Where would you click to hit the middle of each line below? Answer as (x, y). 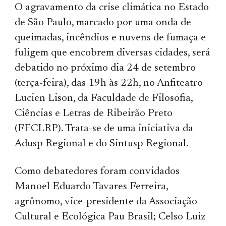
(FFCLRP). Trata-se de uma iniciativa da (104, 129)
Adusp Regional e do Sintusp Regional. (102, 144)
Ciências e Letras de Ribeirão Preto (94, 114)
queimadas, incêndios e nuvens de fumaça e (110, 38)
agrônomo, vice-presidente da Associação (106, 202)
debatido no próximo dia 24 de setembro (105, 68)
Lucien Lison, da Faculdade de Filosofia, (104, 98)
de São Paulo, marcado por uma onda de (103, 23)
